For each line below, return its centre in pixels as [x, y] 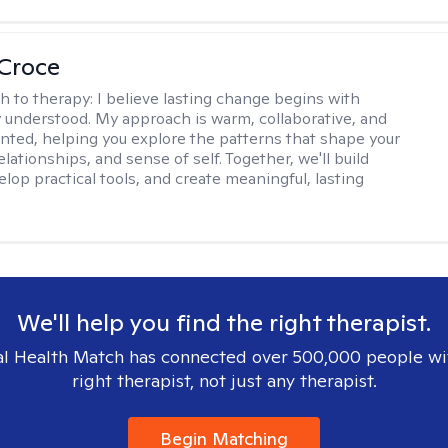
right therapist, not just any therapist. [224, 380]
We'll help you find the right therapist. [224, 322]
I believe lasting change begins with [229, 98]
